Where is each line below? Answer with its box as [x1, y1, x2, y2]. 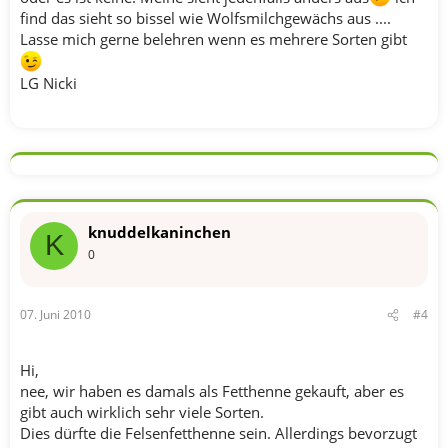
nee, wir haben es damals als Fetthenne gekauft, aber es [20, 381, 404, 401]
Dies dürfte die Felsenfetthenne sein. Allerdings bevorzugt [20, 423, 417, 443]
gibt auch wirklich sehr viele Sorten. [20, 402, 264, 422]
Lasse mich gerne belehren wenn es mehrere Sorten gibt [20, 28, 407, 49]
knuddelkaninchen [88, 221, 231, 242]
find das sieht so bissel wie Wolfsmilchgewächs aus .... [20, 7, 391, 28]
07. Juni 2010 [20, 306, 91, 323]
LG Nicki [20, 72, 77, 93]
